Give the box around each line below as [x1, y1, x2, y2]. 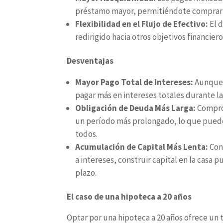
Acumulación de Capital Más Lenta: [75, 141, 210, 152]
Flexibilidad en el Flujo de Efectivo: [75, 18, 210, 29]
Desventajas [67, 55, 114, 66]
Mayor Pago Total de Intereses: [75, 77, 195, 88]
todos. [75, 128, 98, 139]
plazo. [75, 167, 97, 178]
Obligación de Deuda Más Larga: [75, 103, 198, 113]
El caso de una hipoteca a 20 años [67, 191, 192, 202]
